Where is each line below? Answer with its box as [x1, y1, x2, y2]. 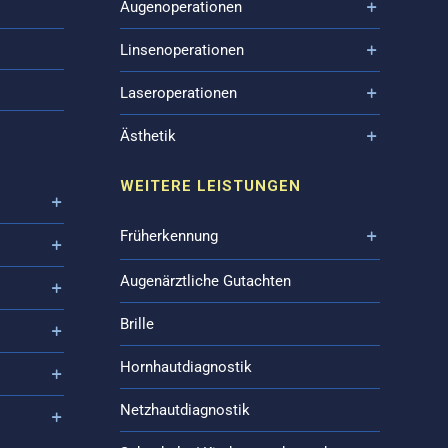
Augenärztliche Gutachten [119, 272, 291, 290]
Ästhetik [119, 127, 176, 145]
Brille [119, 315, 154, 333]
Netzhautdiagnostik [119, 401, 250, 419]
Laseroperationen [119, 84, 237, 102]
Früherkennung [119, 227, 218, 245]
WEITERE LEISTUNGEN [119, 177, 301, 195]
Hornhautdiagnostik [119, 358, 252, 376]
